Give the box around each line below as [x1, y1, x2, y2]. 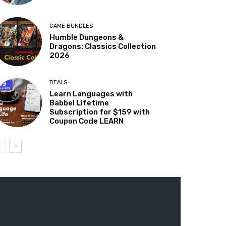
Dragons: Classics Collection [49, 42, 156, 51]
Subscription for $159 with [49, 107, 150, 117]
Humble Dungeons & [49, 33, 124, 42]
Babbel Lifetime [49, 98, 109, 108]
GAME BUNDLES [49, 23, 93, 30]
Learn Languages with [49, 89, 133, 99]
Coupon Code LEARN [49, 117, 124, 126]
